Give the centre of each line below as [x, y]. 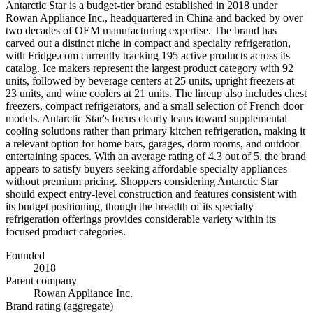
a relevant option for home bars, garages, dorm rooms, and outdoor [152, 144]
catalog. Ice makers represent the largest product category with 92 [150, 68]
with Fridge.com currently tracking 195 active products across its [148, 56]
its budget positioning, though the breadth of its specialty [130, 206]
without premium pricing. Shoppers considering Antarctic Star [142, 181]
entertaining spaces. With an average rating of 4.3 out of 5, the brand [156, 156]
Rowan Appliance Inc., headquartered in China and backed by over [154, 18]
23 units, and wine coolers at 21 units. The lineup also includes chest [156, 93]
